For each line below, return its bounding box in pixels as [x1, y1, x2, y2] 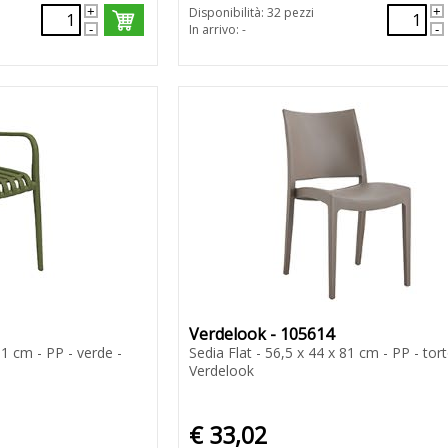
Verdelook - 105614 [188, 323, 334, 346]
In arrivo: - [188, 21, 246, 39]
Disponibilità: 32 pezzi [188, 4, 314, 22]
